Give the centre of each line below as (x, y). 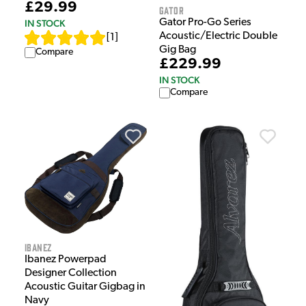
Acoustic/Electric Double (218, 37)
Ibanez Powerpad (66, 260)
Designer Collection (71, 274)
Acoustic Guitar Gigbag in (85, 287)
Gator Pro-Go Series (205, 23)
